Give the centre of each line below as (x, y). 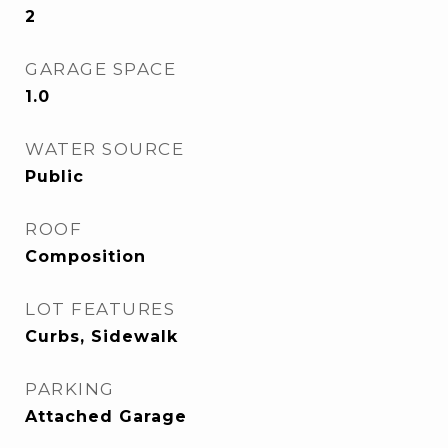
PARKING (70, 389)
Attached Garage (106, 416)
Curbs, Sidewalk (101, 336)
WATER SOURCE (104, 149)
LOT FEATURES (100, 309)
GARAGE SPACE (100, 69)
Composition (85, 256)
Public (54, 176)
